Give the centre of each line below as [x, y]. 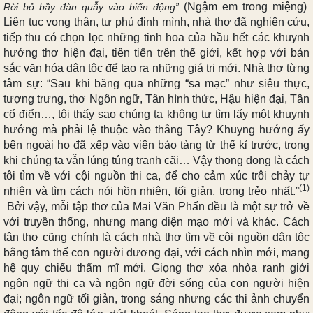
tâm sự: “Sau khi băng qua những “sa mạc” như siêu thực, [156, 83]
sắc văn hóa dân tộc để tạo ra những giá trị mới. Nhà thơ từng [156, 68]
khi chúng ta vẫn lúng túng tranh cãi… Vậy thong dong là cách [156, 160]
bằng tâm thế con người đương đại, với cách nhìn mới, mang [156, 252]
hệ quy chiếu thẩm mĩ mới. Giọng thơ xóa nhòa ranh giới [156, 268]
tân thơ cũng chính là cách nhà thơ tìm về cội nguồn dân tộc [156, 237]
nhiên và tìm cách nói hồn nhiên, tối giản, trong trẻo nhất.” [151, 191]
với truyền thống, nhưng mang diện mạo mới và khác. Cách [156, 221]
